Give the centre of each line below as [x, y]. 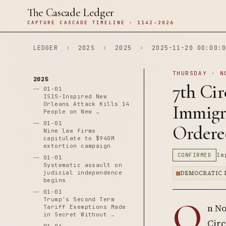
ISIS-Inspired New [75, 96]
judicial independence [82, 173]
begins [54, 180]
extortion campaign [77, 146]
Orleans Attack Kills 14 [86, 104]
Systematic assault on [82, 165]
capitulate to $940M [79, 138]
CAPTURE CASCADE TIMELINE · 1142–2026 [100, 22]
